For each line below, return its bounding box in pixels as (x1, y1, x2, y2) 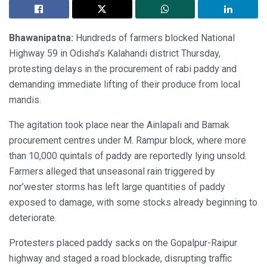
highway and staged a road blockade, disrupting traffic (9, 252, 232, 264)
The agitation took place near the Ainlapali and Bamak (9, 119, 229, 131)
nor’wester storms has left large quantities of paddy (9, 181, 225, 193)
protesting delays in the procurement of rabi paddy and (9, 63, 237, 74)
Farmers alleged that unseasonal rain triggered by (9, 165, 215, 177)
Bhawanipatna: (9, 32, 73, 44)
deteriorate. (9, 212, 57, 223)
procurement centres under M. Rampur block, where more (9, 134, 246, 146)
